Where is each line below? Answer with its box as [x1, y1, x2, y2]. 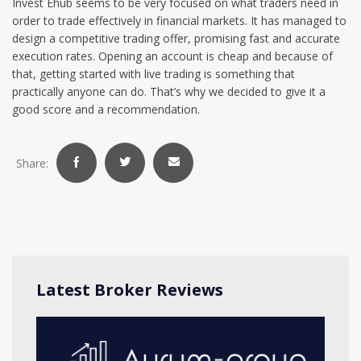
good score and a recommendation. [12, 102, 200, 118]
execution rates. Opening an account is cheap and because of [12, 48, 333, 64]
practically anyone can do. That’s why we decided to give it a [12, 84, 326, 100]
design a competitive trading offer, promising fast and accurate [12, 31, 340, 47]
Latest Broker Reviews [36, 279, 223, 301]
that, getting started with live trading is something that [12, 66, 295, 82]
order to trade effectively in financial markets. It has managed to [12, 13, 346, 29]
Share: [16, 155, 48, 171]
